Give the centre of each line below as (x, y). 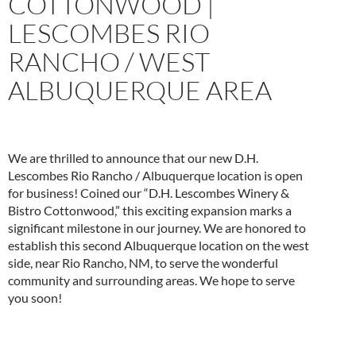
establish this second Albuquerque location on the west (159, 246)
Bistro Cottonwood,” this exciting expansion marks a (150, 211)
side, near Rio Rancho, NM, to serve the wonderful (143, 263)
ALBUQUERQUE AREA (140, 91)
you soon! (35, 298)
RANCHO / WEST (109, 62)
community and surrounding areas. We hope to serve (151, 281)
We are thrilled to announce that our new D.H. (133, 158)
